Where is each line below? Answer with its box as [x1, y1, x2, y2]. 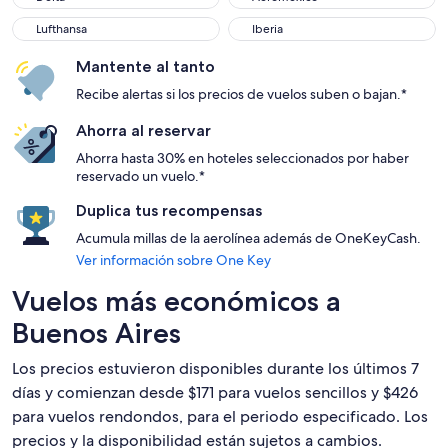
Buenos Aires [12, 316, 181, 350]
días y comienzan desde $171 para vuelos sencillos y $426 [12, 382, 418, 403]
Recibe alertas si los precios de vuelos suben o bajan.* [76, 85, 407, 103]
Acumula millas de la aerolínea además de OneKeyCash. [76, 229, 421, 247]
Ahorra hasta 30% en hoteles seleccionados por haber [76, 149, 409, 167]
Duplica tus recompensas [76, 201, 262, 220]
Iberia [252, 21, 283, 37]
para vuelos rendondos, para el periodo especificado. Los [12, 406, 428, 427]
